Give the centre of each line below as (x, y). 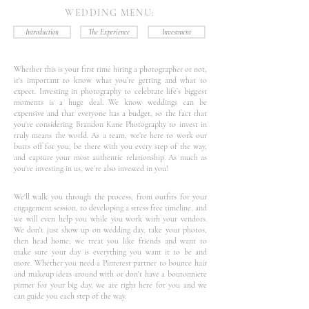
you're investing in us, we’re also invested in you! (91, 168)
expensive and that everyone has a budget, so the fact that (110, 113)
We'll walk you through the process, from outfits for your (110, 197)
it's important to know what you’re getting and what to (110, 80)
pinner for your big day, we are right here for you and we (110, 285)
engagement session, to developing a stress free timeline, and (110, 208)
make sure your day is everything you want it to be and (110, 252)
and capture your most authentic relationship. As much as (110, 157)
